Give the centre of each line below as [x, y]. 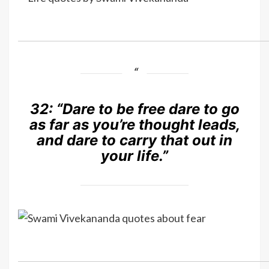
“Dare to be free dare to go [148, 109]
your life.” [134, 156]
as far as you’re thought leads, [134, 124]
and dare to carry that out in [134, 140]
